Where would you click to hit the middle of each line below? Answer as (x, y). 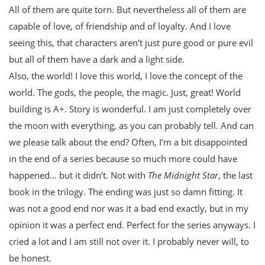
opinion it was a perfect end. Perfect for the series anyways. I (132, 225)
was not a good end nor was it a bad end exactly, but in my (129, 209)
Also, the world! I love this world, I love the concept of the (126, 76)
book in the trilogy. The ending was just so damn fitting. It (126, 192)
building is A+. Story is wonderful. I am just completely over (130, 109)
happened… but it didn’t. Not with (78, 175)
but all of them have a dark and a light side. (97, 59)
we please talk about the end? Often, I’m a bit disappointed (128, 142)
